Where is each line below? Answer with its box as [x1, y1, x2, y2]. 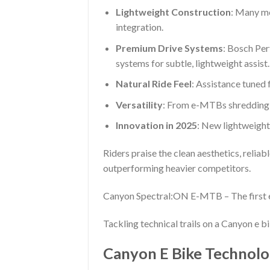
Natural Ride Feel [115, 78, 192, 90]
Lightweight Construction [115, 6, 231, 18]
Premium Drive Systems [115, 42, 223, 54]
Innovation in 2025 [115, 119, 197, 131]
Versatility [115, 98, 163, 110]
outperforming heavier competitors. [103, 162, 251, 174]
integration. [115, 21, 163, 33]
